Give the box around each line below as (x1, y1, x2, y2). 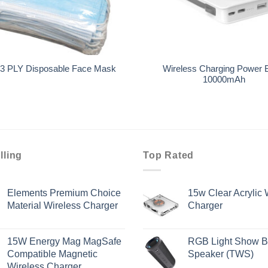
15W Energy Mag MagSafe (7, 235, 121, 246)
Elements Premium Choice (7, 187, 121, 198)
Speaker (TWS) (188, 248, 254, 259)
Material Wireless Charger (7, 199, 118, 211)
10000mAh (202, 74, 245, 84)
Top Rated (143, 149, 194, 160)
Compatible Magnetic (7, 248, 98, 259)
